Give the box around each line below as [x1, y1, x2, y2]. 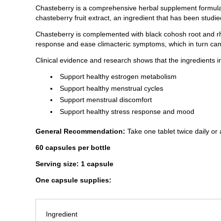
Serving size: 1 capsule [36, 159, 113, 168]
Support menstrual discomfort [60, 96, 152, 104]
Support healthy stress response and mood [60, 107, 194, 115]
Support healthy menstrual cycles [60, 84, 163, 92]
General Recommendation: [36, 127, 125, 135]
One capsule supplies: [36, 176, 111, 184]
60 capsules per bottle [36, 143, 110, 151]
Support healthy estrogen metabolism [60, 73, 177, 80]
